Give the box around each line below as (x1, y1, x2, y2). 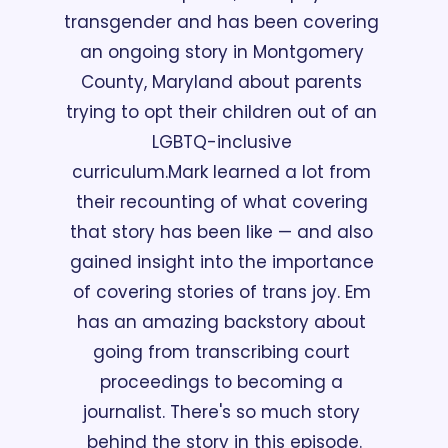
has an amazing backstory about (77, 309, 366, 334)
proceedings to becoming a (100, 369, 343, 394)
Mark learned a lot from (168, 159, 371, 184)
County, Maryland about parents (81, 69, 362, 94)
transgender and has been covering (64, 9, 379, 34)
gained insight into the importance (69, 249, 374, 274)
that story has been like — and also (70, 219, 373, 244)
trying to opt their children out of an (66, 99, 377, 124)
